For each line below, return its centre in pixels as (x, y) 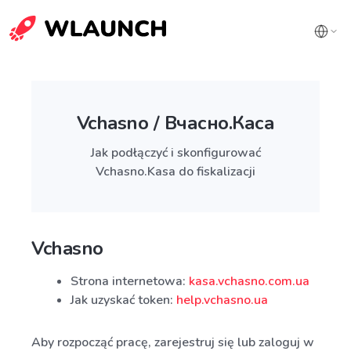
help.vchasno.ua (222, 300)
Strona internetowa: (130, 281)
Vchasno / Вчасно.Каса (175, 123)
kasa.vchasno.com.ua (249, 281)
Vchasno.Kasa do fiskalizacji (175, 172)
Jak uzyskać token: (123, 300)
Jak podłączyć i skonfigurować (175, 153)
